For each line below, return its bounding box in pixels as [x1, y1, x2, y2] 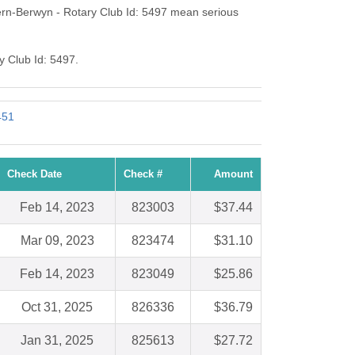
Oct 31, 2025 [21, 300, 93, 315]
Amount [214, 168, 253, 181]
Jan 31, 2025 [21, 334, 94, 348]
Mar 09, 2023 [20, 234, 94, 248]
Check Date [7, 168, 62, 181]
